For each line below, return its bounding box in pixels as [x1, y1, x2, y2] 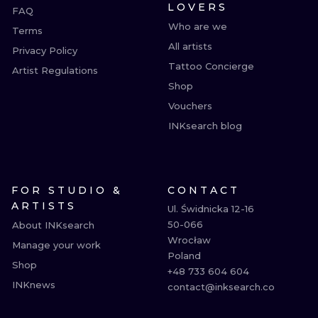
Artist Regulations [12, 65, 98, 76]
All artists [168, 40, 212, 52]
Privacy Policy [12, 45, 77, 56]
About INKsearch [12, 219, 94, 231]
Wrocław [168, 234, 211, 246]
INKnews [12, 279, 55, 290]
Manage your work [12, 239, 101, 251]
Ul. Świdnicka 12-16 [168, 203, 254, 214]
